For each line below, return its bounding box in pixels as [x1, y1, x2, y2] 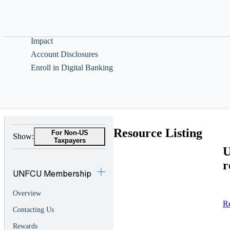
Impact [31, 36, 53, 45]
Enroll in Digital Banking [31, 63, 113, 72]
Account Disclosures [31, 50, 98, 59]
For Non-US [51, 129, 88, 137]
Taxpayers [53, 137, 86, 145]
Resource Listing [113, 126, 202, 140]
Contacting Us [13, 206, 54, 214]
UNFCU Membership [13, 167, 91, 180]
